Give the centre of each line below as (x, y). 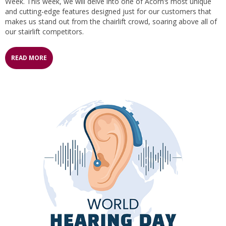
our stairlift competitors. (44, 31)
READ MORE (29, 58)
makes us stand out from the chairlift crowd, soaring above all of (111, 21)
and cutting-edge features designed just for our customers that (108, 11)
